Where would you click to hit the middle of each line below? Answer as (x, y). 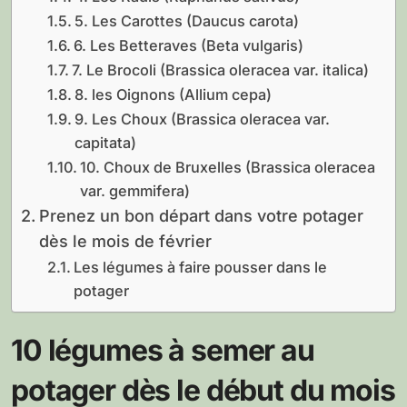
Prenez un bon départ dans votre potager (201, 215)
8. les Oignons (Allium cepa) (173, 94)
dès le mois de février (125, 241)
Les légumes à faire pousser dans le (200, 267)
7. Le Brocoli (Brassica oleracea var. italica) (220, 69)
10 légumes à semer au (163, 350)
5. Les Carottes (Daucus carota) (186, 20)
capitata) (105, 142)
